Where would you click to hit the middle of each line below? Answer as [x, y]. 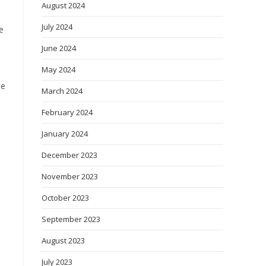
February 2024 [67, 112]
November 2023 [70, 176]
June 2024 [59, 48]
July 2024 [57, 27]
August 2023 [63, 240]
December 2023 [69, 155]
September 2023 [71, 219]
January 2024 [65, 134]
